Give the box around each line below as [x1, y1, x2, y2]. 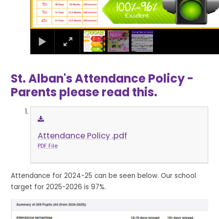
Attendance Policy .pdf [37, 130, 127, 141]
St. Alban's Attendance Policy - [11, 70, 194, 87]
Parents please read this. [11, 84, 158, 101]
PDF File [37, 142, 58, 150]
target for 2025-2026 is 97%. [11, 182, 107, 192]
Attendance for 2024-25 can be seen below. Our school [11, 171, 197, 180]
